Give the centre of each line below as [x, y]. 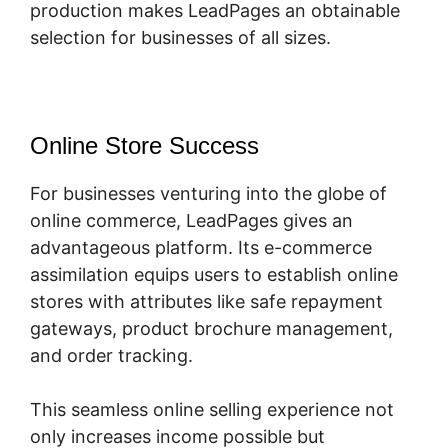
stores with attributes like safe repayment [206, 301]
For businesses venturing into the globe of [208, 193]
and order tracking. [111, 355]
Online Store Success [144, 145]
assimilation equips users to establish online [214, 274]
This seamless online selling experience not [212, 409]
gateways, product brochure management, [211, 328]
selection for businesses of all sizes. [180, 37]
